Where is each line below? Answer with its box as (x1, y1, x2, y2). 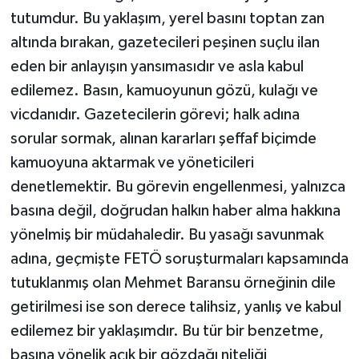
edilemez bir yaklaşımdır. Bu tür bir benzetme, (10, 322, 324, 339)
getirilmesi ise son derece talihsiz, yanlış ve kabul (10, 298, 341, 315)
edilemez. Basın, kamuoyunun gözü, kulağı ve (10, 82, 318, 99)
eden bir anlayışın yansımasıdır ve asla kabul (10, 58, 304, 75)
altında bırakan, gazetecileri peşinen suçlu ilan (10, 34, 320, 50)
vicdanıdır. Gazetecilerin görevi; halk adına (10, 106, 300, 123)
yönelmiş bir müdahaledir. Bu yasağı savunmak (10, 226, 324, 243)
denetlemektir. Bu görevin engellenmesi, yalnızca (10, 178, 345, 195)
